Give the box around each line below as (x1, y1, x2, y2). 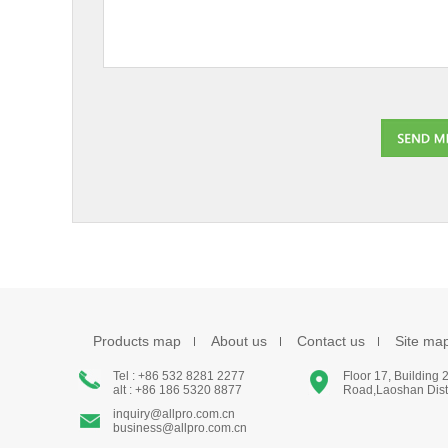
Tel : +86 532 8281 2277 (113, 369, 245, 383)
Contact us (297, 333, 365, 349)
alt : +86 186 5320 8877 (113, 383, 242, 397)
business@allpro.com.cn (113, 421, 247, 435)
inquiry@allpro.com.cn (113, 407, 235, 421)
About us (211, 333, 267, 349)
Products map (93, 333, 181, 349)
